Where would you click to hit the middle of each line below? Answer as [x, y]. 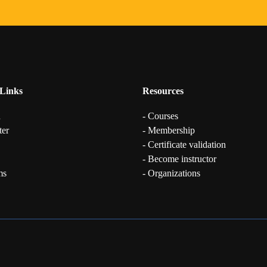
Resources [163, 91]
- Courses [160, 116]
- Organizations [171, 173]
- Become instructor [179, 159]
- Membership [169, 130]
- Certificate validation [184, 145]
